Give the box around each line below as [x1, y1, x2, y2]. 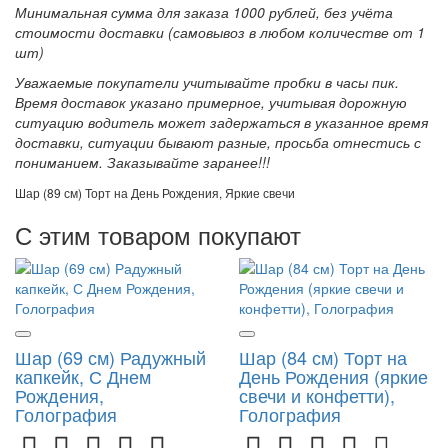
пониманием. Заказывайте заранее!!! [15, 151, 270, 172]
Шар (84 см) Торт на [239, 343, 407, 370]
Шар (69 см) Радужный [15, 343, 206, 370]
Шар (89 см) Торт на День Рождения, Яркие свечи [15, 183, 295, 201]
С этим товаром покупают [15, 216, 301, 252]
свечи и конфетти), [239, 381, 395, 408]
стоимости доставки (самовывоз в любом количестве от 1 [15, 21, 425, 42]
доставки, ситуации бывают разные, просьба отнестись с [15, 131, 421, 152]
